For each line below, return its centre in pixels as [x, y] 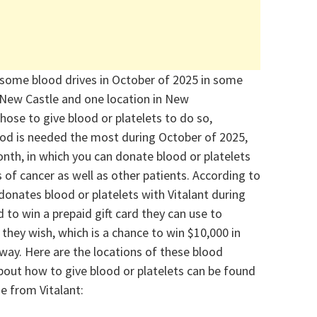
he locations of [119, 252]
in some [222, 80]
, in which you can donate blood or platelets [136, 156]
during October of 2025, [183, 137]
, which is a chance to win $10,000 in [146, 233]
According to [226, 175]
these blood [191, 252]
